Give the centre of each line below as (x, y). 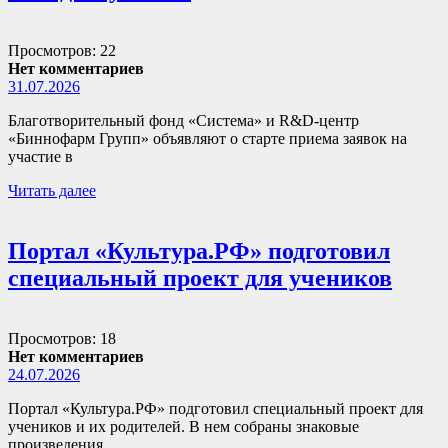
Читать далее (52, 190)
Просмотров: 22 (62, 50)
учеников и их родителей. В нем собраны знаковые (183, 426)
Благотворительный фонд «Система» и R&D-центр (183, 120)
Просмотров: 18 (62, 338)
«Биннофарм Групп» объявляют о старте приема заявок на (207, 138)
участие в (40, 156)
